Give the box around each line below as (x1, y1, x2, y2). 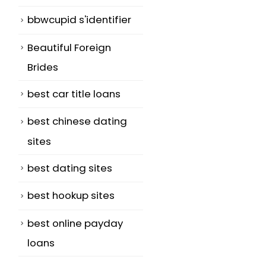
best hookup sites (27, 188, 115, 203)
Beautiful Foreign (27, 40, 111, 55)
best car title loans (27, 87, 121, 102)
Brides (27, 60, 58, 75)
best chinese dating (27, 114, 127, 129)
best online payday (27, 216, 123, 230)
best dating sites (27, 160, 112, 175)
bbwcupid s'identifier (27, 12, 131, 27)
